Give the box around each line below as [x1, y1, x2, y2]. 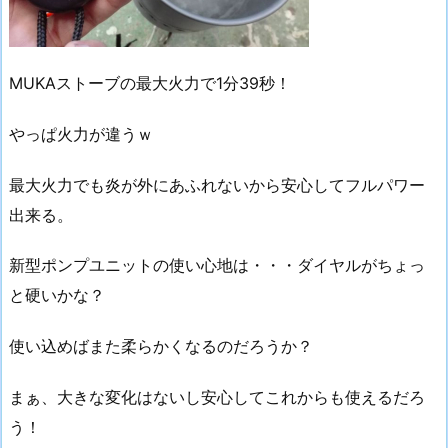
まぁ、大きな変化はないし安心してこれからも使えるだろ [9, 386, 425, 407]
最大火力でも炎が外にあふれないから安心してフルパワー [9, 174, 425, 195]
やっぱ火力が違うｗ [9, 123, 153, 144]
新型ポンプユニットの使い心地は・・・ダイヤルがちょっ [9, 255, 425, 276]
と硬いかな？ [9, 285, 105, 306]
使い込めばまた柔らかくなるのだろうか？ [9, 336, 313, 357]
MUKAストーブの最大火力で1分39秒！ [9, 72, 291, 93]
